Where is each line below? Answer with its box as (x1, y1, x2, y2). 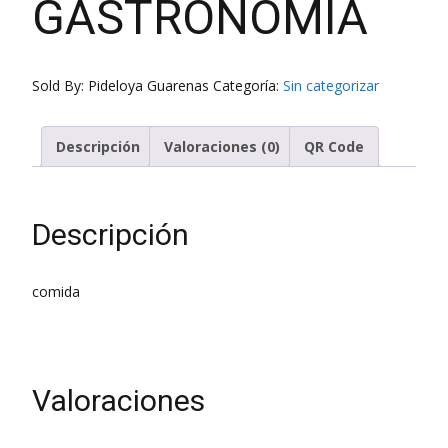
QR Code (304, 137, 364, 156)
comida (32, 281, 80, 301)
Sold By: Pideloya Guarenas (32, 76, 213, 95)
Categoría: (213, 76, 283, 95)
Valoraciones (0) (164, 137, 280, 156)
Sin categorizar (283, 76, 379, 95)
